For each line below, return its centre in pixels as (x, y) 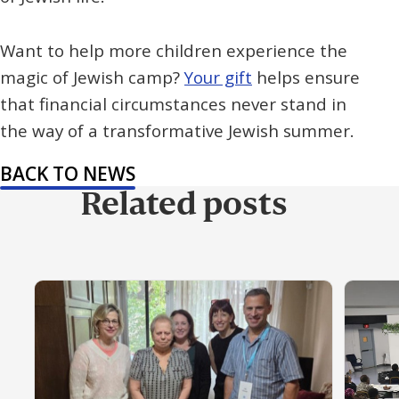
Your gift (218, 78)
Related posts (183, 206)
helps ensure (306, 78)
